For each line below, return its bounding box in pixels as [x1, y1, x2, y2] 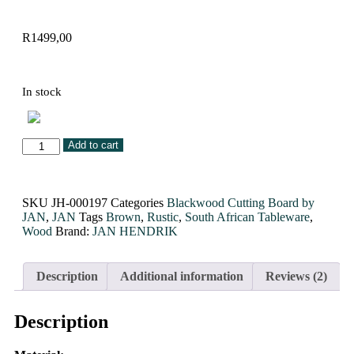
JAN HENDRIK [92, 224, 178, 238]
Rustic [147, 209, 179, 224]
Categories [111, 195, 164, 209]
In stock [22, 85, 62, 99]
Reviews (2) [265, 269, 327, 283]
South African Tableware [185, 209, 310, 224]
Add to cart [68, 138, 119, 151]
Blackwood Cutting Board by [167, 195, 314, 209]
